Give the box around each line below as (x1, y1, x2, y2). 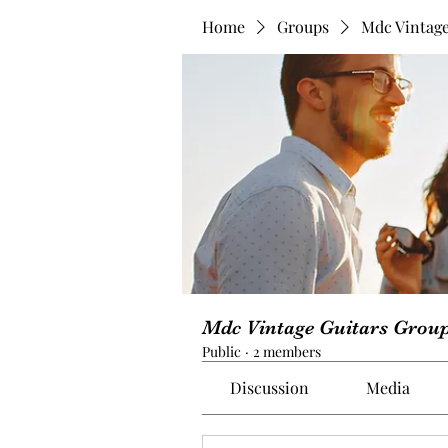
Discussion (230, 377, 310, 398)
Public (202, 342, 241, 361)
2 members (253, 342, 321, 361)
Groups (277, 16, 329, 37)
